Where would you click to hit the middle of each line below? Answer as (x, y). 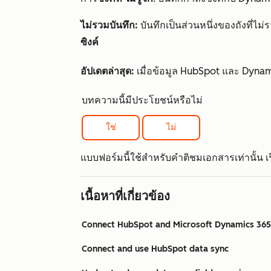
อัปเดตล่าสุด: (107, 71)
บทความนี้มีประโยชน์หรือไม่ (142, 100)
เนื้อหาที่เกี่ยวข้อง (125, 196)
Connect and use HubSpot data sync (155, 249)
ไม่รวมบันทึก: (109, 25)
